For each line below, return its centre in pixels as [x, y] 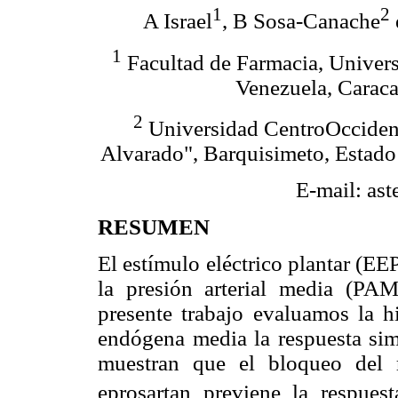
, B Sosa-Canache [301, 21]
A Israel [177, 21]
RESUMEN [154, 227]
